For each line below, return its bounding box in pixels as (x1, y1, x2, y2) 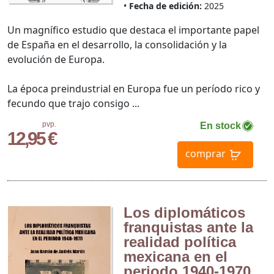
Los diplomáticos (123, 204, 245, 221)
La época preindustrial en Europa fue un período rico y (7, 82, 260, 96)
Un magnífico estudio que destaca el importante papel (7, 23, 259, 37)
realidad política (123, 234, 236, 251)
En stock (199, 120, 241, 131)
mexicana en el (123, 248, 228, 265)
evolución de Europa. (7, 53, 105, 67)
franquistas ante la (123, 219, 253, 236)
